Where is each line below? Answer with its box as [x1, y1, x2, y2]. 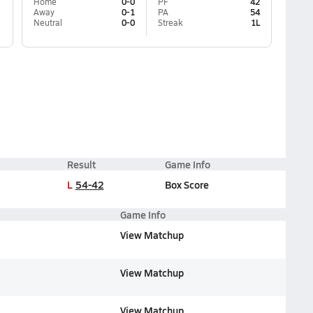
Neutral [33, 17, 62, 28]
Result [66, 157, 96, 171]
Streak [157, 17, 182, 28]
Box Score [164, 177, 209, 191]
